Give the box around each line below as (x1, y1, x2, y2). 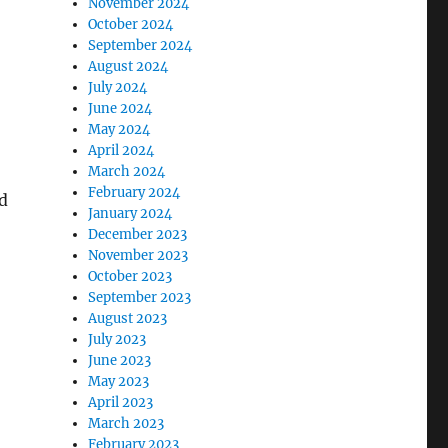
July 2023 (88, 330, 147, 348)
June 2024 (88, 99, 153, 117)
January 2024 (88, 204, 173, 222)
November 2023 (88, 246, 189, 264)
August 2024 (88, 57, 169, 75)
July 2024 (88, 78, 148, 96)
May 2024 (88, 120, 151, 138)
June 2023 (88, 351, 152, 369)
